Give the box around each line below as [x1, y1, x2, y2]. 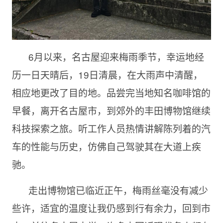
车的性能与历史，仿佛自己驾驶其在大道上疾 [11, 139, 201, 153]
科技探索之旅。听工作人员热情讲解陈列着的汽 [11, 121, 211, 135]
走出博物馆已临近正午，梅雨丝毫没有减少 [28, 183, 208, 197]
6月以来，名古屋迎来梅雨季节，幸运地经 [28, 49, 204, 63]
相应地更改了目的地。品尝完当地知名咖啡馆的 [11, 85, 211, 99]
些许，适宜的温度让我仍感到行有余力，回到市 [11, 201, 211, 215]
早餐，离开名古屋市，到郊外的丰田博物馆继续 [11, 103, 211, 117]
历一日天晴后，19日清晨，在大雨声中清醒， [11, 67, 203, 81]
